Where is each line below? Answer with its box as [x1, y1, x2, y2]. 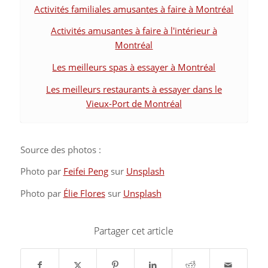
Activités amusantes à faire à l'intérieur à [50, 25, 217, 37]
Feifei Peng [63, 165, 108, 178]
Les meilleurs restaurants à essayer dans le [45, 83, 222, 95]
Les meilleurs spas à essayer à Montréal [52, 61, 216, 74]
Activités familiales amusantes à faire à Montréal [34, 2, 234, 15]
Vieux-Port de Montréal [86, 97, 182, 109]
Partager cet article [94, 224, 174, 237]
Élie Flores [63, 187, 105, 200]
